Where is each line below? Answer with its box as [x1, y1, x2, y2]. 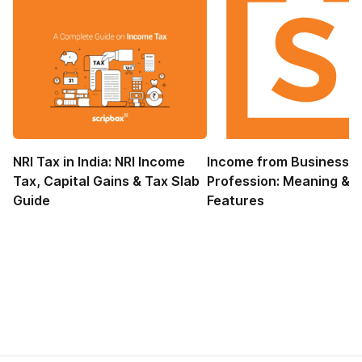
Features [207, 192, 264, 208]
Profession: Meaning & [207, 173, 350, 189]
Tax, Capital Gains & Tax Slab [13, 173, 200, 189]
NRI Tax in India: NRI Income [13, 154, 185, 170]
